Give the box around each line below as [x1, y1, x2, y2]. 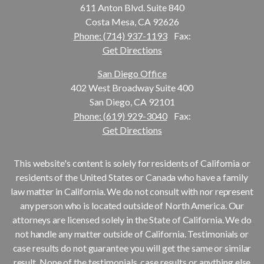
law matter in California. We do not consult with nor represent [11, 185, 253, 197]
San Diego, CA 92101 [89, 95, 175, 107]
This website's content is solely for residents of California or [14, 157, 250, 169]
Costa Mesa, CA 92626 [85, 15, 179, 27]
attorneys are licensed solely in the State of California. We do [12, 213, 252, 225]
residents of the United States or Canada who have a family [16, 171, 248, 183]
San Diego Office [97, 67, 167, 79]
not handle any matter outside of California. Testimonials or [15, 227, 249, 239]
